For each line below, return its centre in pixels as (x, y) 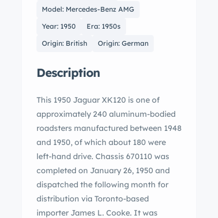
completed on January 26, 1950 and (103, 170)
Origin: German (123, 43)
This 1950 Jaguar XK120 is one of (98, 100)
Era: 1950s (104, 26)
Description (68, 73)
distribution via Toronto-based (93, 199)
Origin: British (64, 43)
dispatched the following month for (102, 184)
